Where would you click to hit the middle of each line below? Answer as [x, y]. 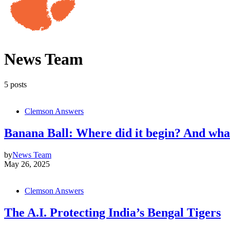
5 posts [15, 84]
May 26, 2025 [27, 164]
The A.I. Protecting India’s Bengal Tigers [112, 212]
